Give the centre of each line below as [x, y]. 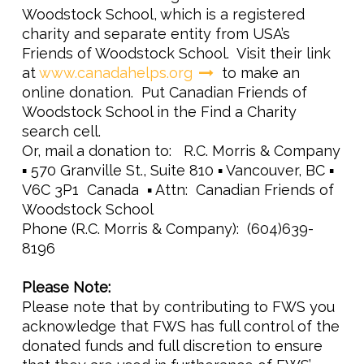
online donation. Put [95, 92]
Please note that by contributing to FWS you [178, 307]
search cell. [65, 131]
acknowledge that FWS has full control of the [181, 326]
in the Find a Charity [225, 112]
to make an [257, 73]
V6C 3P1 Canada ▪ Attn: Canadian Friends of [178, 190]
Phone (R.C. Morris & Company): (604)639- [168, 229]
